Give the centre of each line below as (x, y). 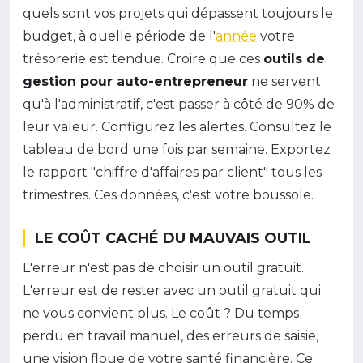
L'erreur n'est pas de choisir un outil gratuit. (163, 267)
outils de (294, 58)
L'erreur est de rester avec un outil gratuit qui (172, 290)
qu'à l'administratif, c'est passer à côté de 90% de (179, 104)
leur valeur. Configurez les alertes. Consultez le (177, 126)
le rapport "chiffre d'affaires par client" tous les (172, 172)
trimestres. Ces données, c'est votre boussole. (168, 194)
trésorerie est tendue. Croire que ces (143, 58)
